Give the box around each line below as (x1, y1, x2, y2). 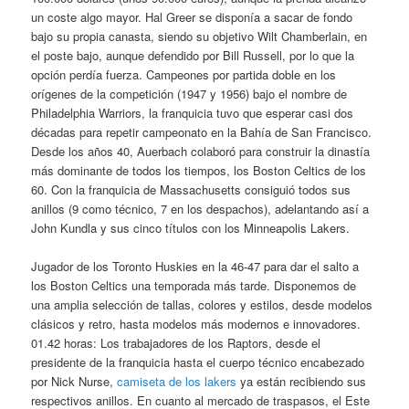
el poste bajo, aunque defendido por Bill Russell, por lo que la (31, 46, 355, 64)
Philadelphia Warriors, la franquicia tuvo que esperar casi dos (31, 103, 354, 121)
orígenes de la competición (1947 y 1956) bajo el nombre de (31, 84, 348, 102)
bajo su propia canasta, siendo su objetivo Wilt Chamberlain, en (31, 26, 368, 45)
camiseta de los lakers (117, 372, 237, 390)
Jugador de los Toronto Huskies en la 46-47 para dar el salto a (31, 257, 360, 275)
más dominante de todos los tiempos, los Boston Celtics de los (31, 161, 367, 179)
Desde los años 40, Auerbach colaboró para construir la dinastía (31, 142, 371, 160)
